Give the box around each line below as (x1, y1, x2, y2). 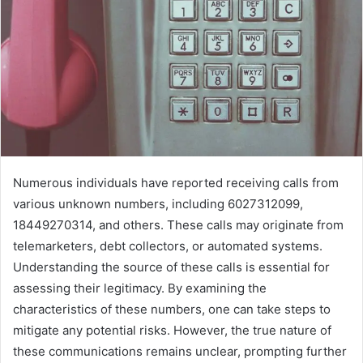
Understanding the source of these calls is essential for (13, 259, 330, 275)
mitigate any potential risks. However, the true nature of (13, 322, 331, 339)
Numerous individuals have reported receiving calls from (13, 175, 339, 191)
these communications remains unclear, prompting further (13, 344, 347, 360)
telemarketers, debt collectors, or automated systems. (13, 238, 322, 254)
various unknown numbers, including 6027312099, (13, 196, 303, 212)
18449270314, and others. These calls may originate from (13, 217, 344, 233)
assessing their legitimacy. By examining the (13, 280, 267, 297)
